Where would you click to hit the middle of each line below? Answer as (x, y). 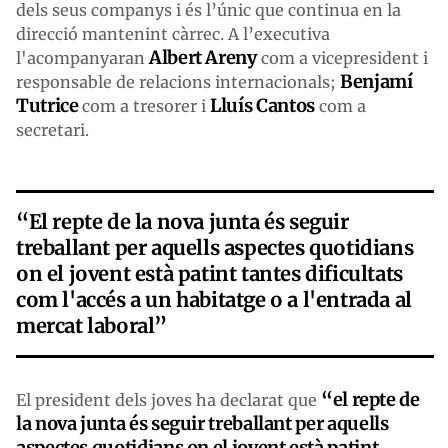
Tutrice (47, 105)
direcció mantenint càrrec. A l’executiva (173, 33)
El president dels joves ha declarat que (168, 399)
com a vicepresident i (342, 57)
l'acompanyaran (82, 57)
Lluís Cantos (260, 105)
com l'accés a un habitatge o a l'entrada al (214, 299)
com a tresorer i (142, 105)
